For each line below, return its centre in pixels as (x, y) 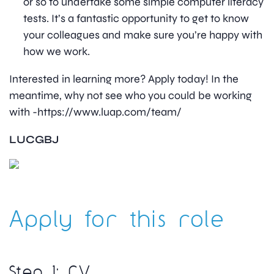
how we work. (57, 52)
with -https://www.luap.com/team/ (95, 112)
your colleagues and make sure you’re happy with (143, 35)
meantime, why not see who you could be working (131, 96)
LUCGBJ (34, 140)
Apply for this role (117, 219)
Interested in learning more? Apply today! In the (124, 79)
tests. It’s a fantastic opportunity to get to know (136, 19)
